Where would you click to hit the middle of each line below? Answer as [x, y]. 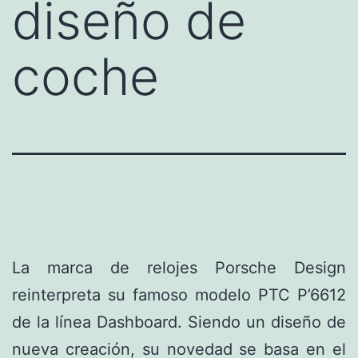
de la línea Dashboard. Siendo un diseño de [179, 322]
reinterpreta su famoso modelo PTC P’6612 [179, 294]
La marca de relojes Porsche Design [179, 267]
